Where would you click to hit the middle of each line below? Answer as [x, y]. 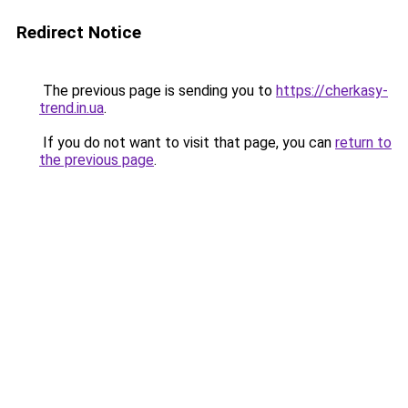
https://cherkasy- [332, 91]
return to [363, 143]
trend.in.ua [71, 108]
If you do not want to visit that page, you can [187, 143]
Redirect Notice [79, 32]
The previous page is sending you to [158, 91]
